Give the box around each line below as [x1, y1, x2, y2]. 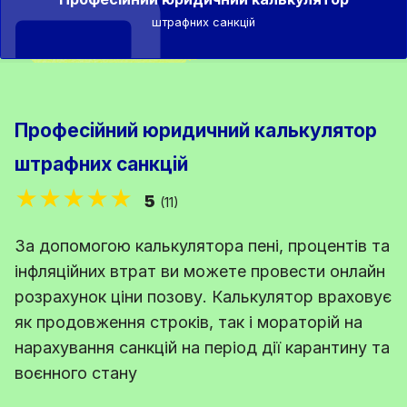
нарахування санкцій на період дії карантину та [15, 337, 390, 357]
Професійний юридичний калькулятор [15, 118, 377, 142]
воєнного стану [15, 362, 137, 382]
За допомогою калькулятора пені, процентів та [15, 235, 390, 255]
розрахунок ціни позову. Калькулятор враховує [15, 286, 392, 306]
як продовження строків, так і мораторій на [15, 312, 362, 332]
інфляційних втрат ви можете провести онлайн [15, 261, 385, 281]
